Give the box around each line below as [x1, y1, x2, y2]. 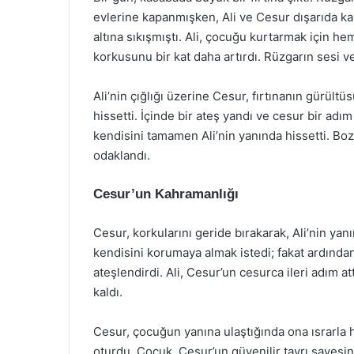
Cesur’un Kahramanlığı [93, 186, 239, 201]
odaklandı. [93, 148, 150, 163]
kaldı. [93, 284, 122, 299]
